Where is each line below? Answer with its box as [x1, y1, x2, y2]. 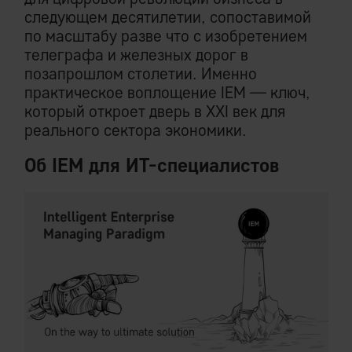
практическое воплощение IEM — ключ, [24, 82, 310, 103]
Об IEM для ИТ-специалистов [24, 153, 279, 178]
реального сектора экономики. [24, 120, 247, 141]
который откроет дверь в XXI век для [24, 101, 285, 122]
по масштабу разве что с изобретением [24, 26, 307, 46]
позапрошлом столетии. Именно [24, 64, 257, 84]
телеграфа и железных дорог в [24, 45, 248, 65]
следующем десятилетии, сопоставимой [24, 7, 311, 27]
